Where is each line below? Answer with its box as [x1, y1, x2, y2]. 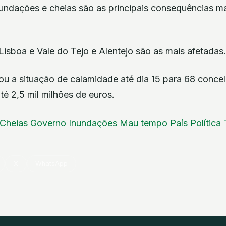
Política [190, 117, 223, 128]
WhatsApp [35, 159, 68, 167]
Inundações [69, 117, 120, 128]
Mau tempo [120, 117, 170, 128]
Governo [30, 117, 69, 128]
